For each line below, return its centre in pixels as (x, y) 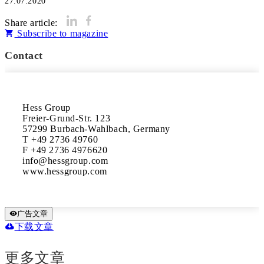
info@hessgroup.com (65, 161)
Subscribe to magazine (61, 33)
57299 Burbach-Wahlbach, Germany (96, 129)
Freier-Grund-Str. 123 (67, 118)
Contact (24, 55)
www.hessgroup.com (65, 171)
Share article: (32, 23)
